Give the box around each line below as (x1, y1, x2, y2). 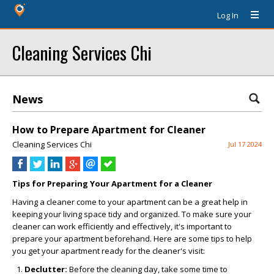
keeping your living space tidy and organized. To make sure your (12, 209, 251, 220)
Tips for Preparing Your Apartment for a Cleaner (12, 178, 212, 189)
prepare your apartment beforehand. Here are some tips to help (12, 233, 252, 244)
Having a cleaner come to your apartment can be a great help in (12, 196, 248, 207)
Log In (217, 10, 239, 21)
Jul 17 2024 (228, 139, 262, 149)
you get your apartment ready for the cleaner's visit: (12, 245, 205, 256)
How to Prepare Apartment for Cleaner (12, 123, 206, 136)
